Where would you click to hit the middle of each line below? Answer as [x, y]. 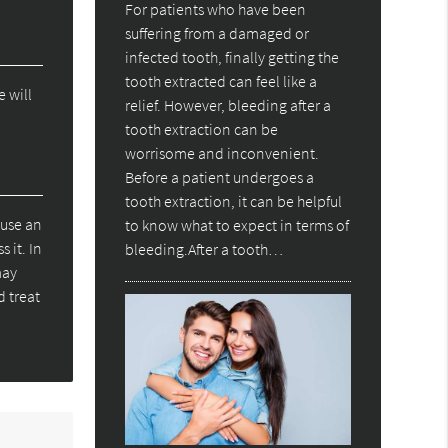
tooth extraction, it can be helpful [234, 201]
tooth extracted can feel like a [221, 81]
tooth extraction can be [202, 129]
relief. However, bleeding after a [228, 105]
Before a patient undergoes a [220, 177]
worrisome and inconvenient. [222, 153]
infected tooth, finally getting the [232, 57]
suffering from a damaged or [217, 33]
